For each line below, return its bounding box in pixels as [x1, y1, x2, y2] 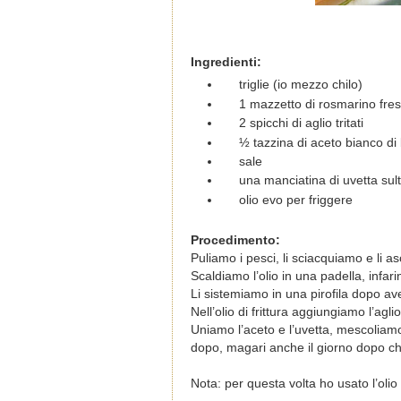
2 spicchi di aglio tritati [238, 116, 363, 131]
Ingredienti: [191, 55, 261, 69]
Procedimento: [191, 234, 280, 248]
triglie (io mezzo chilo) [238, 78, 363, 92]
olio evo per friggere [238, 192, 353, 207]
